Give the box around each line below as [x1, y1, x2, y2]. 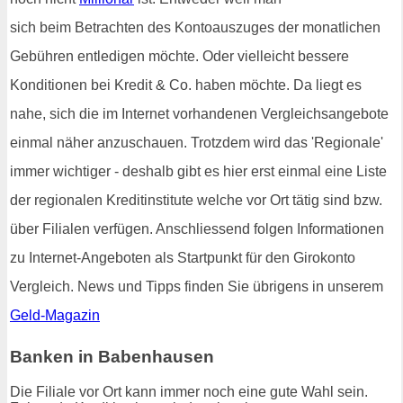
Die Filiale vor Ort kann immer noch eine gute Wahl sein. [10, 383, 368, 399]
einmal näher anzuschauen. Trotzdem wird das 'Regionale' [10, 135, 383, 151]
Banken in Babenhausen [10, 346, 214, 366]
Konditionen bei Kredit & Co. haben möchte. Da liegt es [10, 77, 362, 94]
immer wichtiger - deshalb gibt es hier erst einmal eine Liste [10, 164, 387, 180]
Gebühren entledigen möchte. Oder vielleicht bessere [10, 49, 349, 65]
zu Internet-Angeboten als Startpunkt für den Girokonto [10, 250, 355, 266]
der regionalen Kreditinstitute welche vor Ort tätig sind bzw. [10, 193, 382, 209]
